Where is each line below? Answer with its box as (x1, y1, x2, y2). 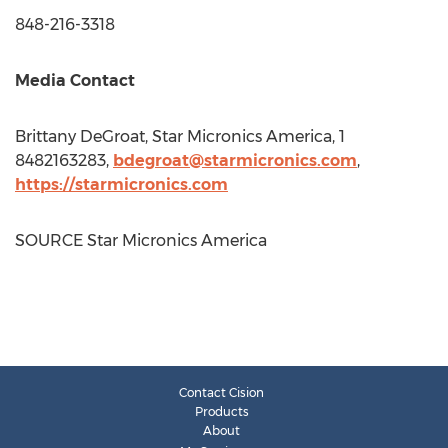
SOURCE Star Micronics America (15, 231, 267, 250)
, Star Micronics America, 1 (145, 127, 345, 146)
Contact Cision (179, 385, 264, 400)
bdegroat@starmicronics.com (113, 151, 357, 170)
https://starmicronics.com (15, 175, 228, 194)
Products (194, 404, 249, 419)
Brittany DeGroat (15, 127, 145, 146)
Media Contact (15, 71, 135, 90)
